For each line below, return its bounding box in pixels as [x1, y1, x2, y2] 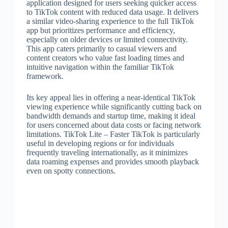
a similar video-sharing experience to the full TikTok [26, 17, 194, 25]
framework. [26, 72, 64, 80]
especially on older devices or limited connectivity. [26, 35, 188, 44]
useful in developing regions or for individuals [26, 139, 174, 148]
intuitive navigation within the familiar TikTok [26, 63, 174, 71]
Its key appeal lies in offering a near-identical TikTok [26, 93, 195, 102]
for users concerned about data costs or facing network [26, 121, 201, 129]
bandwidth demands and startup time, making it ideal [26, 111, 195, 120]
